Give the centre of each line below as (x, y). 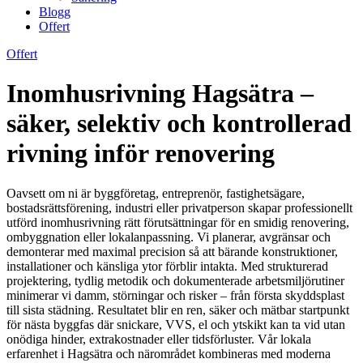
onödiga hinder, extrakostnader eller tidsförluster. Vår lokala (159, 339)
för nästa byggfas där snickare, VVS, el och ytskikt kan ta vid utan (176, 324)
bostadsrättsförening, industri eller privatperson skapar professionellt (179, 207)
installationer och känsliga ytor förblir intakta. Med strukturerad (167, 266)
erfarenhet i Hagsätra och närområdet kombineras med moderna (169, 353)
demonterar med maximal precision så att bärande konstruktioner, (172, 251)
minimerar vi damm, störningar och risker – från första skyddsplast (175, 295)
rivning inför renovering (141, 154)
